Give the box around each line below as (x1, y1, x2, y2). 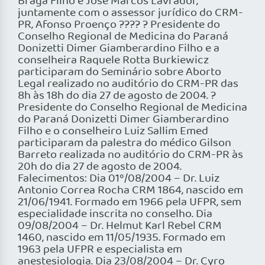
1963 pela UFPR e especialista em (18, 241, 182, 259)
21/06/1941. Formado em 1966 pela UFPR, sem (18, 193, 241, 212)
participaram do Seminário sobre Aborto (18, 63, 221, 82)
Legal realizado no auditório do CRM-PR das (18, 75, 238, 93)
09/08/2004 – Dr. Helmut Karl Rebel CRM (18, 217, 222, 235)
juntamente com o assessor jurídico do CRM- (18, 4, 243, 22)
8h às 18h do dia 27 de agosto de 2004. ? (18, 87, 216, 105)
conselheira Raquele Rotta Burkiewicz (18, 51, 209, 70)
